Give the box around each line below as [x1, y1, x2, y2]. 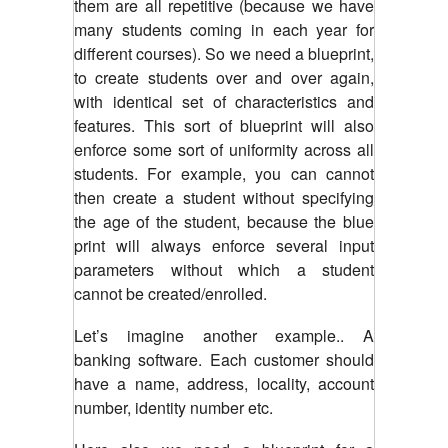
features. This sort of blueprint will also [74, 113, 374, 137]
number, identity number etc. [74, 395, 273, 419]
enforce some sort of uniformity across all [74, 137, 374, 161]
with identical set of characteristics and [74, 89, 374, 113]
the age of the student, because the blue [74, 209, 374, 233]
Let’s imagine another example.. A [74, 323, 374, 347]
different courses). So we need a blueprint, [74, 41, 374, 65]
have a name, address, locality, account [74, 371, 374, 395]
